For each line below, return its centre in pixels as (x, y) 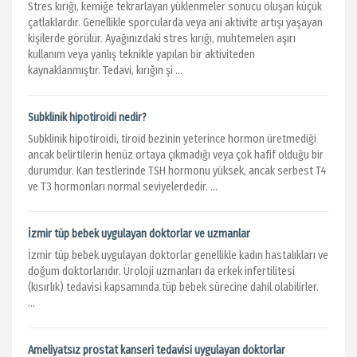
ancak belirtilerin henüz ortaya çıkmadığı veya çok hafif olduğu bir (176, 155)
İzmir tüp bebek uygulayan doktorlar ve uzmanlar (139, 234)
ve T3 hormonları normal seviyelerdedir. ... (123, 187)
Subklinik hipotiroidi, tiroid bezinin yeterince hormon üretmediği (172, 139)
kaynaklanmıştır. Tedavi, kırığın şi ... (105, 71)
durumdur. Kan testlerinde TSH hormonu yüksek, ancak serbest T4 (177, 171)
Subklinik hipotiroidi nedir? (87, 118)
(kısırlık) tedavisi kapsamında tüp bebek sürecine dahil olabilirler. (175, 287)
